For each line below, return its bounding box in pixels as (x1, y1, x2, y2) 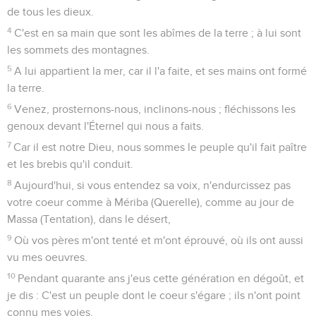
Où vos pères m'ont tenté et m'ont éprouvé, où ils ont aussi (14, 234, 304, 246)
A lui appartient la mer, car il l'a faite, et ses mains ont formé (14, 65, 308, 77)
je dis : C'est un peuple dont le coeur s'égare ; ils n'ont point (7, 289, 300, 301)
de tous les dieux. (7, 6, 94, 18)
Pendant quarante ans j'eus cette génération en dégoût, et (18, 272, 305, 284)
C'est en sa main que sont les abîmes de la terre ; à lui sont (14, 27, 302, 39)
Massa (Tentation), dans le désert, (7, 213, 171, 225)
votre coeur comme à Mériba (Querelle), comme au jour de (7, 196, 294, 208)
